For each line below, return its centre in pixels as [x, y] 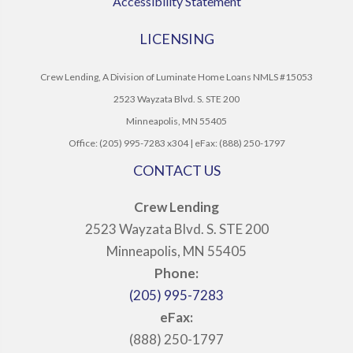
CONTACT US [176, 170]
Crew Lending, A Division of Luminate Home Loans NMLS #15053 [176, 77]
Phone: [176, 273]
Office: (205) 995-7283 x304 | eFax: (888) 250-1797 [176, 143]
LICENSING [176, 39]
